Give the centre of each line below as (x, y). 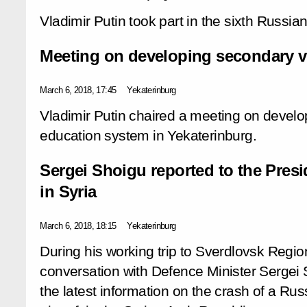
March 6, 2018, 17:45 (78, 90)
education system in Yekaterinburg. (148, 135)
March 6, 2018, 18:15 (78, 225)
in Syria (68, 191)
